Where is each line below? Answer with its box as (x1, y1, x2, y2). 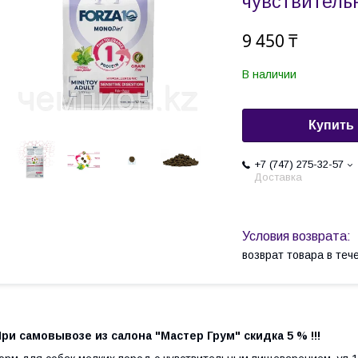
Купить (308, 118, 354, 133)
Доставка (254, 171, 302, 184)
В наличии (242, 68, 296, 81)
